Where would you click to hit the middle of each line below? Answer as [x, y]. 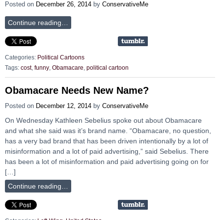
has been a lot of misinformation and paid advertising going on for [107, 162]
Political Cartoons [61, 58]
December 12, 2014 [64, 106]
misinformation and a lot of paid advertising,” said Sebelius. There [107, 151]
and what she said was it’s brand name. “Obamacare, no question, [108, 131]
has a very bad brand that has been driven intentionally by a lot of [107, 141]
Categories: [21, 58]
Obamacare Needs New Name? [77, 91]
